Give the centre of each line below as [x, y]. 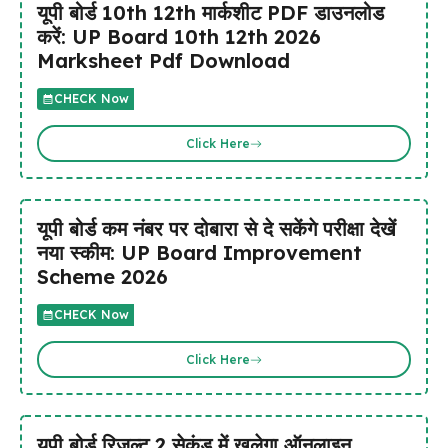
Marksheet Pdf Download [163, 61]
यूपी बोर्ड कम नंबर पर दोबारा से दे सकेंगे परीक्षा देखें [216, 229]
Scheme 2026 [102, 277]
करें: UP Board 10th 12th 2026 [179, 37]
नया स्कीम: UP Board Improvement [199, 253]
